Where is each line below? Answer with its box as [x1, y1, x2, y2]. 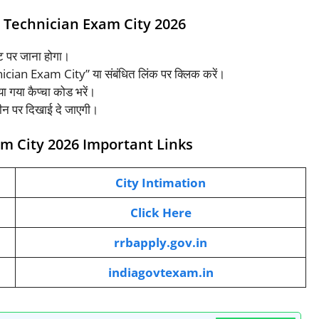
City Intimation [115, 174, 206, 192]
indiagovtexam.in [108, 264, 214, 281]
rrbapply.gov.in [114, 234, 207, 251]
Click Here [130, 204, 192, 221]
